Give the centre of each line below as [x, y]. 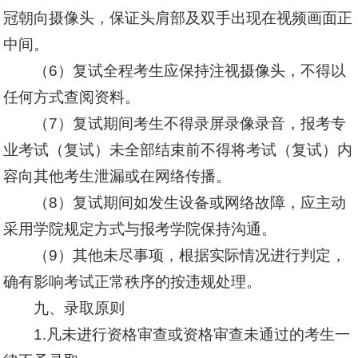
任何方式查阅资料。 [72, 97]
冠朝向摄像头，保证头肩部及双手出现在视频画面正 [178, 18]
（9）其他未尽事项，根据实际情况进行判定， [189, 255]
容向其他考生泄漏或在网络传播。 [117, 176]
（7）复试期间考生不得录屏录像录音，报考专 [189, 123]
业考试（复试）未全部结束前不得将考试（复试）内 [178, 150]
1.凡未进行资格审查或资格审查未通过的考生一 [191, 334]
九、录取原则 [79, 308]
